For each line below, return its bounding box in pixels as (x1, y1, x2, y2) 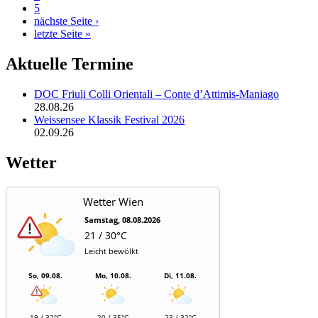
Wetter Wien (82, 194, 143, 209)
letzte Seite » (34, 27, 91, 40)
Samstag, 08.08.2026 (84, 214, 160, 225)
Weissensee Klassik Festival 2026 (34, 113, 185, 126)
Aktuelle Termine (6, 54, 133, 73)
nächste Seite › (34, 14, 99, 27)
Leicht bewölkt (84, 245, 138, 256)
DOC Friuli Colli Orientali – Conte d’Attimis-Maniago (34, 87, 279, 100)
